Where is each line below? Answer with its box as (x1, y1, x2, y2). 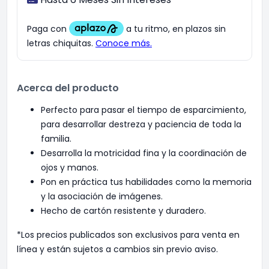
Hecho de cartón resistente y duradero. (41, 205, 206, 217)
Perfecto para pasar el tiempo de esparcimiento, (41, 104, 246, 116)
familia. (41, 133, 71, 145)
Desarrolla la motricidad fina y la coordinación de (41, 147, 247, 159)
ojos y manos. (41, 162, 98, 174)
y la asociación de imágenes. (41, 190, 163, 202)
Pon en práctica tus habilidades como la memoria (41, 176, 252, 188)
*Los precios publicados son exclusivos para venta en (17, 229, 240, 241)
